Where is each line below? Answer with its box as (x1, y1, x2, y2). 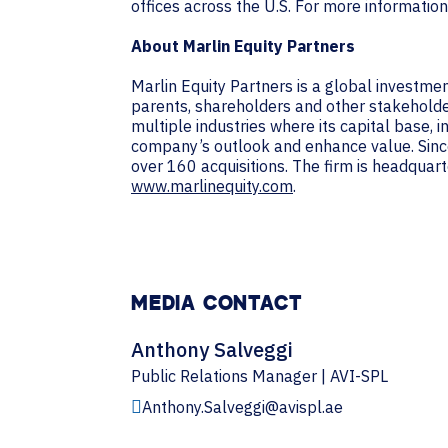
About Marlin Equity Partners (131, 36, 375, 56)
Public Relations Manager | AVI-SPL (131, 366, 388, 386)
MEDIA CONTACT (131, 295, 303, 315)
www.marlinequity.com (131, 176, 293, 196)
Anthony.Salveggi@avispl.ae (142, 397, 343, 417)
